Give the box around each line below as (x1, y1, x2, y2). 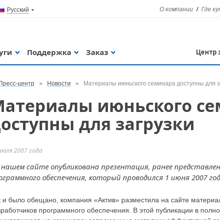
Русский (7, 6, 29, 13)
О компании (160, 6, 193, 13)
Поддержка (27, 47, 71, 57)
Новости (47, 80, 71, 87)
